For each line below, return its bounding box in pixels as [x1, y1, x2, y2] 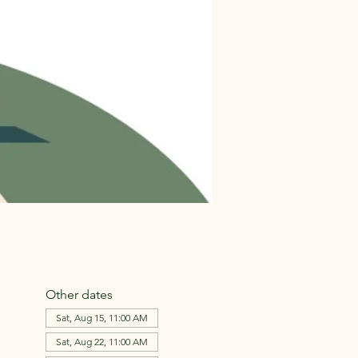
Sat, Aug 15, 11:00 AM [55, 312, 148, 324]
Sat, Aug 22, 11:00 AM [55, 336, 148, 348]
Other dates [45, 287, 113, 302]
